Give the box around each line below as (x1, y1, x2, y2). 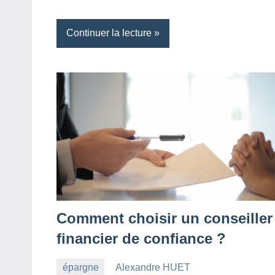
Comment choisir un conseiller (56, 209, 273, 227)
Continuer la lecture (66, 28, 152, 39)
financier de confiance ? (56, 230, 226, 247)
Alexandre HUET (115, 262, 191, 273)
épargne (62, 262, 99, 273)
